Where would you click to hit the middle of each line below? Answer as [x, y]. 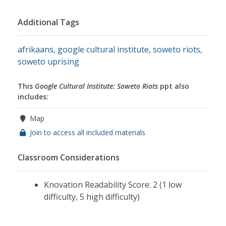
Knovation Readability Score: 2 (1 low [113, 184]
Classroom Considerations [69, 157]
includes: [33, 96]
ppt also [174, 86]
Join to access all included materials [88, 132]
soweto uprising [48, 61]
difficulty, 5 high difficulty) [92, 196]
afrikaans [36, 49]
